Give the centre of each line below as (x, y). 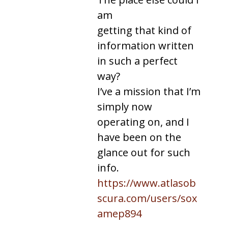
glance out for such (144, 152)
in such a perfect (137, 61)
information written (146, 45)
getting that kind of (144, 30)
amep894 (119, 213)
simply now (125, 106)
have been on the (139, 137)
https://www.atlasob (147, 183)
